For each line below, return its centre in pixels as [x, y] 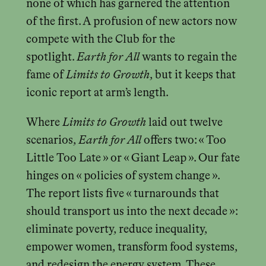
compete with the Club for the [100, 40]
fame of [46, 75]
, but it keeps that [192, 75]
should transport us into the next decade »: [132, 211]
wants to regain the [188, 58]
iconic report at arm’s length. [97, 93]
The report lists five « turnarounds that [122, 194]
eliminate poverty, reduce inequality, [116, 229]
